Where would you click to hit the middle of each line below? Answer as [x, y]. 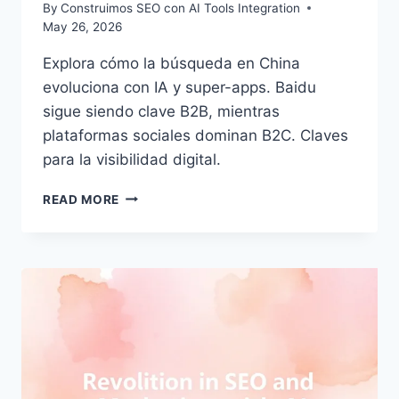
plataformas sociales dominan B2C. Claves [195, 135]
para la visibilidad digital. [132, 159]
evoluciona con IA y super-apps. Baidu [179, 87]
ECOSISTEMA [162, 326]
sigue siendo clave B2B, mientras [161, 111]
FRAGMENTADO [169, 344]
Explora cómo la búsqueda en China [171, 63]
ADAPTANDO [160, 269]
